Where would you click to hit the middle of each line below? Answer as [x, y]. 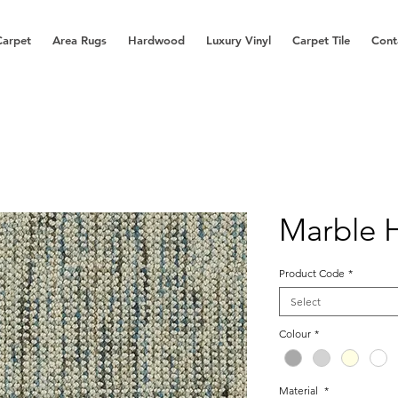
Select [306, 302]
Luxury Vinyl [239, 40]
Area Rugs [80, 40]
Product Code [312, 273]
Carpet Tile [321, 40]
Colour [295, 334]
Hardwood [156, 40]
